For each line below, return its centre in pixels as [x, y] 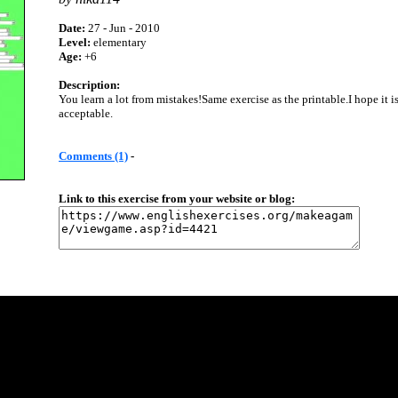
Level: [75, 42]
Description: [89, 85]
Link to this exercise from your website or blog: [177, 199]
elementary [119, 42]
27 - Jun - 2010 [123, 28]
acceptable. [86, 113]
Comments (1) [93, 156]
